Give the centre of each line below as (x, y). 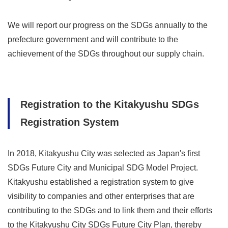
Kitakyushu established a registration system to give (101, 182)
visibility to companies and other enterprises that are (101, 196)
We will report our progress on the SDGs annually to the (108, 25)
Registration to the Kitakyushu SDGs (110, 105)
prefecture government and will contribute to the (93, 40)
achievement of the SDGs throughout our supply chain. (106, 54)
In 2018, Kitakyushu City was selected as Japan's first (104, 154)
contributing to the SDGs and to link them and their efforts (110, 211)
